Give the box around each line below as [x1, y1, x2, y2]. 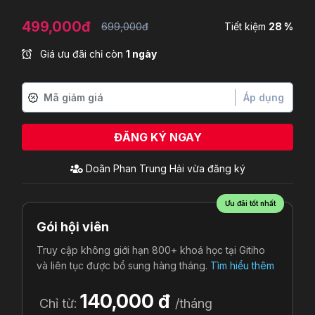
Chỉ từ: [39, 295, 80, 311]
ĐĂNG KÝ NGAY [113, 129, 202, 144]
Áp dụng [243, 91, 284, 103]
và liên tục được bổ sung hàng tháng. [37, 259, 210, 271]
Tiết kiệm [224, 20, 269, 33]
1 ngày [126, 47, 157, 60]
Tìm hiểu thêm [210, 259, 274, 271]
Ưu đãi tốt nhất [225, 198, 276, 207]
